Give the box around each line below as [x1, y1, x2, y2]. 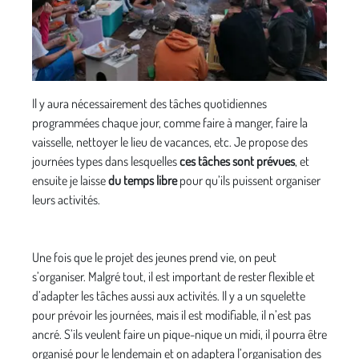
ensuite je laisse [32, 172, 108, 189]
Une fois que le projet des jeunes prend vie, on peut [32, 249, 276, 266]
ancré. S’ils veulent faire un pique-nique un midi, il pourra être [32, 326, 327, 343]
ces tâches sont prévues [179, 153, 295, 170]
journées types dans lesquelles [32, 153, 179, 170]
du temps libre [108, 172, 179, 189]
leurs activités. [32, 192, 100, 208]
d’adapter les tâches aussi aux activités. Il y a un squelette [32, 288, 305, 305]
